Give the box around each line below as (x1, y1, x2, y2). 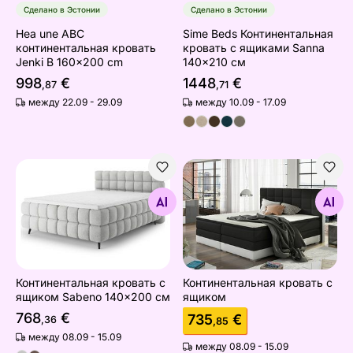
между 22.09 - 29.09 (28, 95, 122, 108)
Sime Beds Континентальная (183, 26, 333, 40)
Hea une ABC (16, 26, 84, 40)
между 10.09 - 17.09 (195, 95, 286, 108)
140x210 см (183, 54, 246, 69)
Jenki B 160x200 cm (16, 54, 123, 69)
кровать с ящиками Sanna (183, 40, 325, 54)
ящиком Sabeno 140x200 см (16, 290, 170, 304)
